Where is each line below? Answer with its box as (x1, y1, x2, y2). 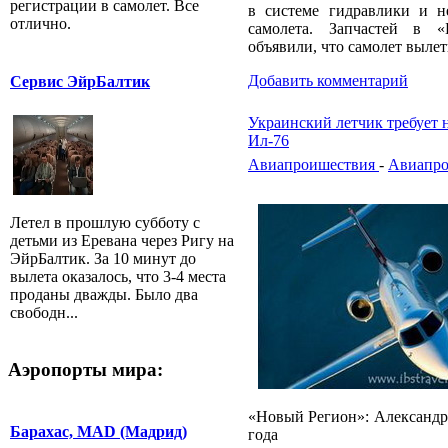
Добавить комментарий (248, 72, 408, 89)
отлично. (10, 15, 71, 33)
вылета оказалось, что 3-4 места (10, 268, 226, 286)
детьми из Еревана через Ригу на (10, 232, 234, 250)
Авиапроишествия (248, 156, 379, 173)
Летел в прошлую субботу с (10, 214, 200, 232)
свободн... (10, 304, 78, 322)
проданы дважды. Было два (10, 286, 198, 304)
